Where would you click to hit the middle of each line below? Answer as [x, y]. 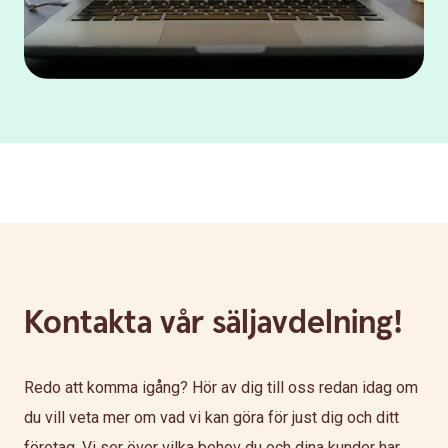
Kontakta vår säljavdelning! [213, 323]
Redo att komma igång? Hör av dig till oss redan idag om [221, 388]
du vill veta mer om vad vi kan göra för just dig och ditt [211, 418]
